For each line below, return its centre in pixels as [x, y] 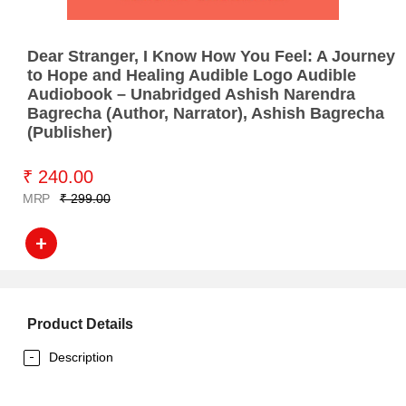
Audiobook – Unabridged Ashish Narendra [191, 94]
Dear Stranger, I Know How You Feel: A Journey [211, 56]
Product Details [80, 324]
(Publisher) [70, 132]
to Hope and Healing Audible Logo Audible [192, 75]
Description [81, 357]
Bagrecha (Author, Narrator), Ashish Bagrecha [206, 113]
